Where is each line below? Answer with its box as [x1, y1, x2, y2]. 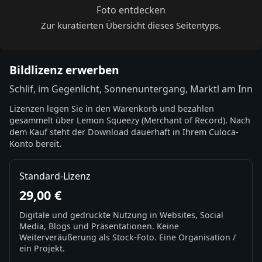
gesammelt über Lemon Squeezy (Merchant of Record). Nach [9, 114, 250, 126]
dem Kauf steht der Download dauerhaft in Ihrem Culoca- [9, 126, 239, 137]
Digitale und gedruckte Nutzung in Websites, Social [19, 209, 223, 221]
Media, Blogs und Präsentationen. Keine [19, 220, 179, 232]
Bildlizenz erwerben [9, 62, 119, 78]
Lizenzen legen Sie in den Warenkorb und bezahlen [9, 102, 214, 114]
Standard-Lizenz [19, 169, 91, 182]
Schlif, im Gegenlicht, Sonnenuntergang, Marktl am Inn [9, 82, 253, 95]
